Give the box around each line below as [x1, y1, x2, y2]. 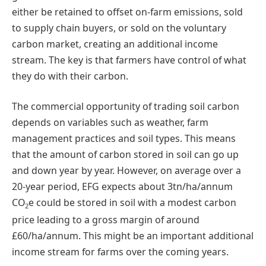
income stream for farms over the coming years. [12, 245, 229, 258]
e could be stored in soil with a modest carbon [28, 196, 236, 210]
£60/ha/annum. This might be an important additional [12, 229, 254, 242]
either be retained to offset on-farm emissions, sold [12, 5, 243, 18]
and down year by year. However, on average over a [12, 164, 241, 178]
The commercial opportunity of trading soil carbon [12, 100, 239, 113]
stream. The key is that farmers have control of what [12, 53, 246, 66]
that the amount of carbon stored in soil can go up [12, 148, 239, 161]
